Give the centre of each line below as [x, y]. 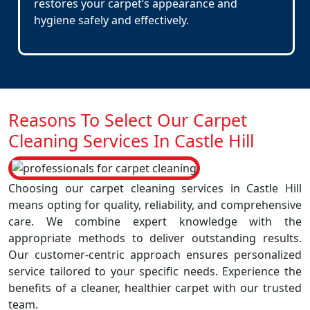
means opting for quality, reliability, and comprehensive [155, 205]
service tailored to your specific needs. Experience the [155, 271]
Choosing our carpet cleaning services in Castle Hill [155, 188]
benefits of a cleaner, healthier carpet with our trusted [155, 288]
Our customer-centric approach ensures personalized [155, 255]
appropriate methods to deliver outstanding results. [155, 238]
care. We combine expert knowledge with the [155, 221]
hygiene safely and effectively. [111, 20]
